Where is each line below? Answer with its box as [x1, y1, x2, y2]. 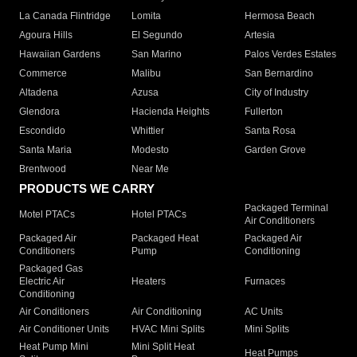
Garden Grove [244, 144, 306, 156]
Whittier [131, 125, 165, 137]
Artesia [244, 29, 275, 41]
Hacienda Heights [131, 106, 210, 118]
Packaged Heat [131, 233, 199, 245]
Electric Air [19, 276, 65, 288]
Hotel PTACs [131, 209, 187, 221]
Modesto [131, 144, 170, 156]
